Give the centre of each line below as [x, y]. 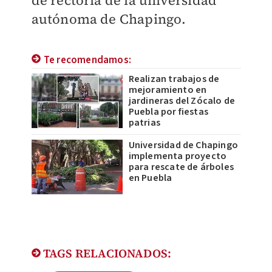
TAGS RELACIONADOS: [106, 253]
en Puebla [150, 178]
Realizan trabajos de [174, 79]
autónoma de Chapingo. [109, 19]
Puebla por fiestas [168, 112]
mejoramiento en [168, 90]
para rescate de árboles [181, 167]
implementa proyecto [178, 156]
